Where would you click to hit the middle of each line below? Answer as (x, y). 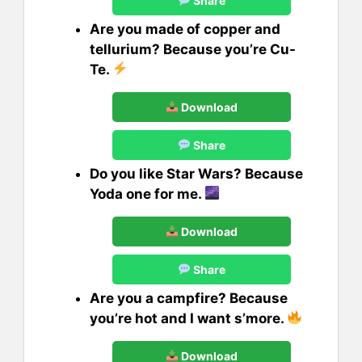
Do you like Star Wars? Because (196, 173)
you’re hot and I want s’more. (188, 318)
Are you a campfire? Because (189, 298)
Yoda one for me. (147, 194)
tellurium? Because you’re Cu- (193, 49)
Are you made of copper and (185, 29)
